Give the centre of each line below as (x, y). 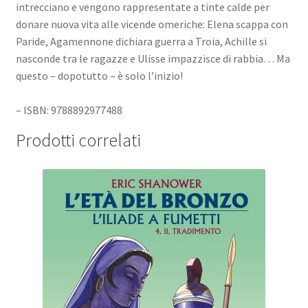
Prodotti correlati (78, 140)
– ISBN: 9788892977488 (69, 110)
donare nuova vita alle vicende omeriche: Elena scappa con (152, 24)
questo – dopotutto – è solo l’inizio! (99, 75)
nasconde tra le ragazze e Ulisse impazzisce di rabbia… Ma (153, 58)
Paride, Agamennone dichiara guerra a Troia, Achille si (141, 41)
